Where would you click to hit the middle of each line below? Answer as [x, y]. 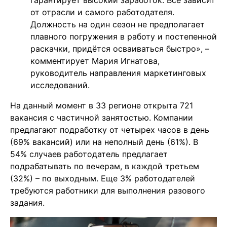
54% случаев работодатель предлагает [89, 154]
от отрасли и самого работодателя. [102, 12]
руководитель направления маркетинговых [118, 73]
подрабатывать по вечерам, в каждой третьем [105, 166]
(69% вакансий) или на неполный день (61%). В [104, 142]
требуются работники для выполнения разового [108, 191]
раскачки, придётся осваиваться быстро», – [120, 49]
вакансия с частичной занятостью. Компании [102, 118]
